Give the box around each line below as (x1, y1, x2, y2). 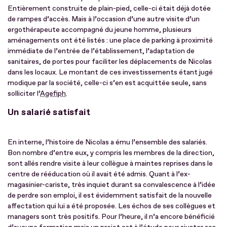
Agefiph (40, 89, 66, 98)
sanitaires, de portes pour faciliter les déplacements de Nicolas (8, 57, 212, 66)
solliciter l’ (8, 89, 40, 98)
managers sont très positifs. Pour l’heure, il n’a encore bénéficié (8, 212, 215, 221)
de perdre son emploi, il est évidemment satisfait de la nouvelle (8, 191, 212, 200)
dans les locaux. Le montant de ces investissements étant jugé (8, 67, 213, 77)
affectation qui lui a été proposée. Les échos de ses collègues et (8, 201, 215, 210)
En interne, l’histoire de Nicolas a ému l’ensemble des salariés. (8, 137, 207, 146)
